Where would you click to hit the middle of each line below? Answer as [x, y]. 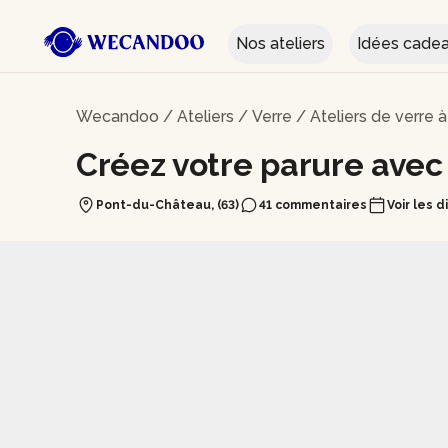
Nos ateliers [280, 43]
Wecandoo [117, 116]
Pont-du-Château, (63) [167, 205]
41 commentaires [313, 205]
